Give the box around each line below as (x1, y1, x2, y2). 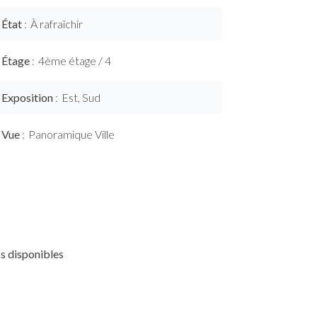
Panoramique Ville (28, 127, 115, 141)
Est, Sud (62, 91, 100, 104)
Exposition (1, 91, 55, 104)
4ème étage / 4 (38, 54, 111, 67)
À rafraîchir (30, 17, 83, 30)
